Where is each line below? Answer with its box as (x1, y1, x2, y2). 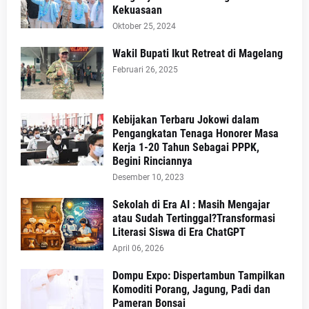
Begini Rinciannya (112, 154, 192, 168)
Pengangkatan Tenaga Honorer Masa (112, 126, 279, 140)
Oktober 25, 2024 (112, 21, 176, 31)
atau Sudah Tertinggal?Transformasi (112, 211, 275, 225)
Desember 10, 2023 (112, 172, 184, 182)
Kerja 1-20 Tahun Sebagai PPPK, (112, 140, 259, 154)
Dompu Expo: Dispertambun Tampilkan (112, 268, 285, 282)
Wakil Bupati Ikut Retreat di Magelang (112, 46, 283, 60)
